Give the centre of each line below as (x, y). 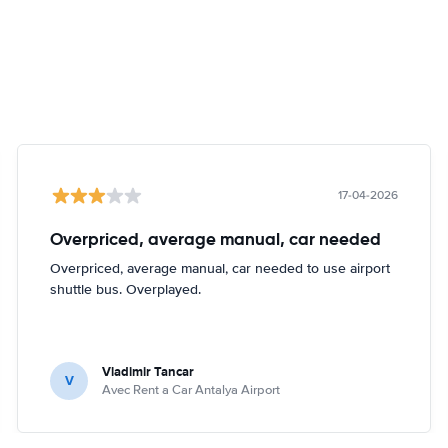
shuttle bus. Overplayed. (126, 289)
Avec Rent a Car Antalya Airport (191, 389)
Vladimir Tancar (148, 371)
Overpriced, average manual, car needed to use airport (220, 268)
